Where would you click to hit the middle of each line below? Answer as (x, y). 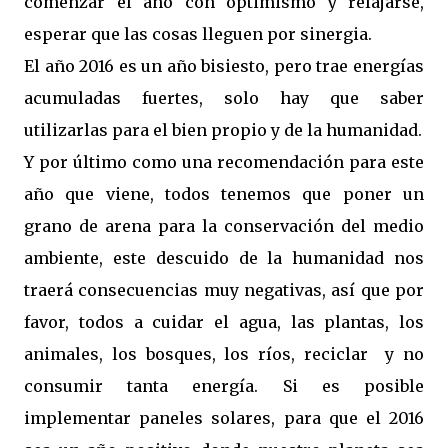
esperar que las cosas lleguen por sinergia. (198, 33)
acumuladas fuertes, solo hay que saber (224, 97)
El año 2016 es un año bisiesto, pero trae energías (224, 65)
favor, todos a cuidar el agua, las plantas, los (224, 321)
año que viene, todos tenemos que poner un (224, 193)
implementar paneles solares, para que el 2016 (224, 417)
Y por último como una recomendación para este (224, 161)
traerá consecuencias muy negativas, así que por (224, 289)
